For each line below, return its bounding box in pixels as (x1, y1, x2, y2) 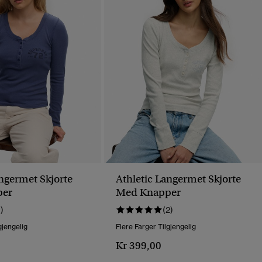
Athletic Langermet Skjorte (116, 173, 241, 186)
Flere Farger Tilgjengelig (116, 222, 196, 232)
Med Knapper (116, 186, 181, 199)
